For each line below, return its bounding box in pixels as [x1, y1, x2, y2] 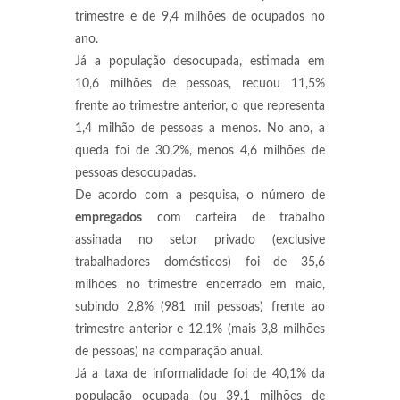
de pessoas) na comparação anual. [75, 346, 262, 358]
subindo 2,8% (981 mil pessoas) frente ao [75, 301, 325, 313]
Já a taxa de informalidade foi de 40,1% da [75, 368, 325, 380]
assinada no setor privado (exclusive [75, 234, 325, 246]
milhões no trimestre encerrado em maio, [75, 279, 325, 291]
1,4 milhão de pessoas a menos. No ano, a [75, 122, 325, 135]
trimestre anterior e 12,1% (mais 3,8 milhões [75, 323, 325, 336]
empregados [75, 212, 142, 224]
